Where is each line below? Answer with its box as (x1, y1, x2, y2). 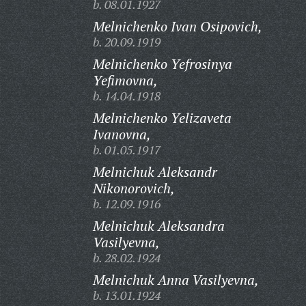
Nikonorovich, (92, 179, 175, 197)
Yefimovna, (92, 71, 158, 89)
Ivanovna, (92, 125, 151, 143)
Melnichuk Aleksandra (92, 217, 225, 235)
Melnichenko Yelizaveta (92, 109, 232, 127)
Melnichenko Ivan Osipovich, (92, 17, 262, 36)
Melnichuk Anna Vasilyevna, (92, 270, 259, 289)
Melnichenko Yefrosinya (92, 55, 232, 73)
